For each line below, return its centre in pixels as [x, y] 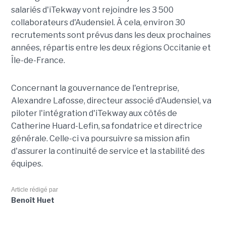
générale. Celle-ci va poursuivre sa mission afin [100, 138]
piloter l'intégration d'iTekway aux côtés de [94, 113]
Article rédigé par [34, 189]
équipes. [27, 163]
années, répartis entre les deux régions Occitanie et [111, 47]
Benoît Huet [33, 200]
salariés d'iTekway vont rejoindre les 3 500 [92, 10]
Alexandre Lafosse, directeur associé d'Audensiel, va [111, 100]
